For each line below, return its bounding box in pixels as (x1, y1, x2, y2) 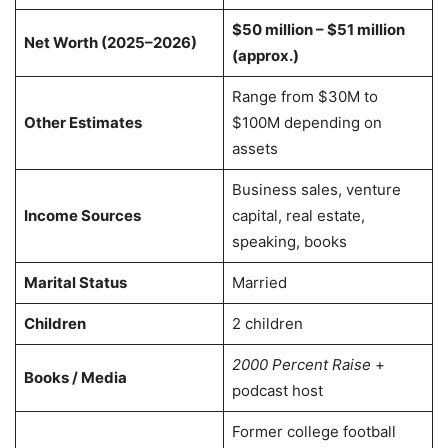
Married (231, 272, 287, 292)
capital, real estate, (231, 205, 365, 225)
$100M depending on (231, 112, 382, 132)
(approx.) (231, 45, 299, 65)
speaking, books (231, 231, 347, 251)
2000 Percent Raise (231, 354, 371, 374)
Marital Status (23, 272, 127, 292)
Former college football (231, 421, 396, 441)
